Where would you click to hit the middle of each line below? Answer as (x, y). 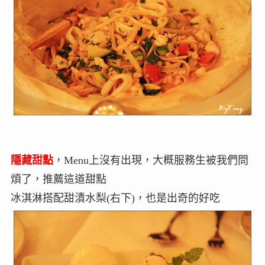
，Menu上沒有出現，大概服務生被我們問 (151, 160)
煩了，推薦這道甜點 (58, 179)
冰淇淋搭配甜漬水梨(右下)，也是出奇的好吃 (115, 198)
